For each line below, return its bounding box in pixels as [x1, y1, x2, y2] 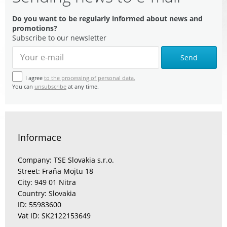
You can [12, 83, 34, 91]
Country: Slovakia [18, 188, 76, 199]
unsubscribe [34, 83, 66, 91]
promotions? [12, 23, 57, 33]
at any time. [66, 83, 99, 91]
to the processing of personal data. [44, 74, 135, 82]
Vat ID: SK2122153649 [18, 211, 91, 221]
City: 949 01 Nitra [18, 177, 76, 187]
